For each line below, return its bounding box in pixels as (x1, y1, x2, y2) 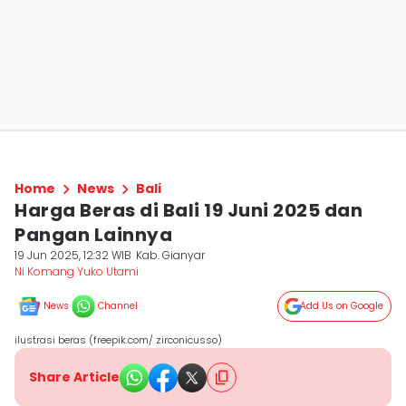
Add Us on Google (300, 299, 383, 313)
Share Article (29, 368, 120, 386)
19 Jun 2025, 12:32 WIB (14, 247, 131, 263)
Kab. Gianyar (136, 247, 206, 263)
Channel (98, 299, 138, 313)
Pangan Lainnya (14, 222, 172, 247)
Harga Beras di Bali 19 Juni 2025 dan (14, 198, 362, 223)
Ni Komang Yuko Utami (14, 264, 139, 279)
